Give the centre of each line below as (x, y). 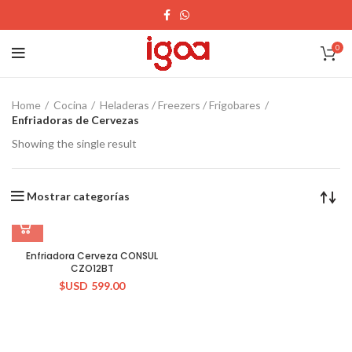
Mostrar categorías (78, 196)
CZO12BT (92, 268)
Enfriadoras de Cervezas (75, 120)
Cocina (70, 105)
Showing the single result (74, 143)
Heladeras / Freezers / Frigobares (180, 105)
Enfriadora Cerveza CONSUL (92, 256)
